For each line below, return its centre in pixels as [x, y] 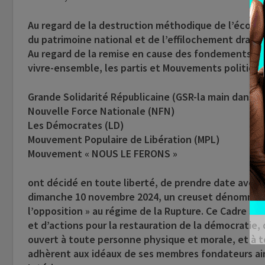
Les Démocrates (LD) [76, 125]
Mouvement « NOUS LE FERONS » [103, 154]
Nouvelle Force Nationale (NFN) [101, 111]
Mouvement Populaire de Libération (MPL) [124, 140]
